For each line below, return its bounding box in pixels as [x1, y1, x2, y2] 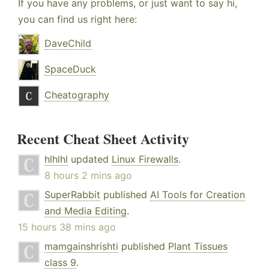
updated [68, 153, 112, 166]
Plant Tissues [168, 240, 228, 253]
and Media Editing [44, 205, 127, 217]
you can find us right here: [18, 13, 137, 26]
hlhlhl [44, 153, 68, 166]
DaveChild [44, 37, 91, 50]
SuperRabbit [44, 189, 100, 201]
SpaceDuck [44, 63, 96, 76]
